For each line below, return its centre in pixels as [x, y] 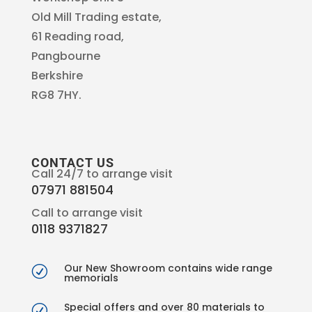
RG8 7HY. [56, 95]
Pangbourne [65, 56]
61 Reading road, [77, 36]
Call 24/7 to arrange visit [102, 173]
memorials [91, 278]
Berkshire [57, 75]
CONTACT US [72, 162]
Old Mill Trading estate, [96, 17]
